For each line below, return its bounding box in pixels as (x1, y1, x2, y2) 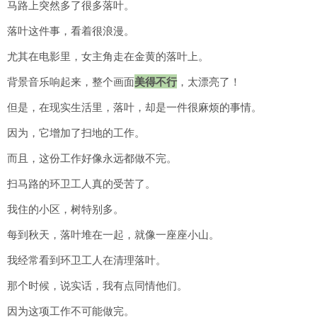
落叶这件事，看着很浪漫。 (7, 23, 134, 38)
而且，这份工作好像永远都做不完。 (7, 151, 177, 166)
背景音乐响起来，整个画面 (7, 74, 134, 89)
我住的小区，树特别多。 (7, 202, 124, 217)
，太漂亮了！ (177, 74, 241, 89)
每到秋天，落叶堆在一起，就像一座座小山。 (7, 227, 219, 242)
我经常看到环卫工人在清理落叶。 (7, 253, 166, 267)
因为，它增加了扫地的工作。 (7, 125, 145, 140)
